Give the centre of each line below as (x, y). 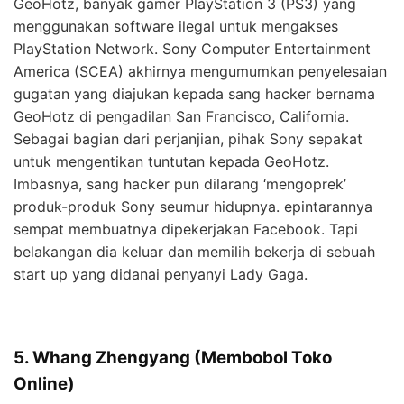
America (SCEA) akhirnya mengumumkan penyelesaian (200, 71)
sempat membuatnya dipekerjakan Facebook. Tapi (186, 229)
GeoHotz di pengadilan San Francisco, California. (181, 116)
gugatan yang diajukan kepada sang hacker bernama (194, 93)
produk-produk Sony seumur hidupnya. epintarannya (193, 206)
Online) (44, 383)
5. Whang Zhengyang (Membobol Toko (173, 357)
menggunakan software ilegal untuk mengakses (176, 26)
